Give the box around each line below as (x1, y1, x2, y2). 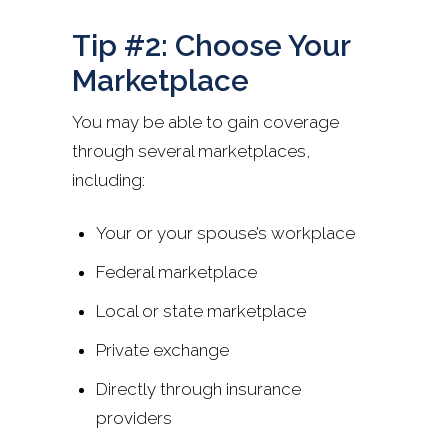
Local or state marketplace (96, 300, 306, 321)
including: (72, 169, 145, 190)
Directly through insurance (96, 378, 301, 399)
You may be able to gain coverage (72, 111, 339, 132)
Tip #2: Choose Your (72, 27, 350, 63)
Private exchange (96, 339, 229, 360)
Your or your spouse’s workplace (96, 222, 355, 243)
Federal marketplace (96, 261, 257, 282)
